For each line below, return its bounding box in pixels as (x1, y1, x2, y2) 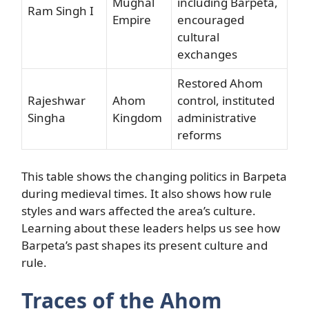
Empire (112, 12, 151, 28)
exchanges (177, 46, 237, 62)
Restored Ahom (177, 75, 263, 91)
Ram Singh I (28, 3, 94, 19)
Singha (28, 110, 66, 126)
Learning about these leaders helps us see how (21, 219, 280, 236)
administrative (177, 110, 257, 126)
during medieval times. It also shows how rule (21, 185, 272, 201)
